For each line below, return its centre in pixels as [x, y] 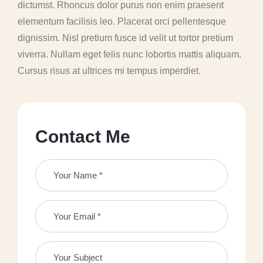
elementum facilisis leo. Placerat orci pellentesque [122, 21]
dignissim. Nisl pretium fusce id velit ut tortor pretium [125, 38]
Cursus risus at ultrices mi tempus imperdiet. [109, 71]
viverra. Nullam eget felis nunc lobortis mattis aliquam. [129, 54]
